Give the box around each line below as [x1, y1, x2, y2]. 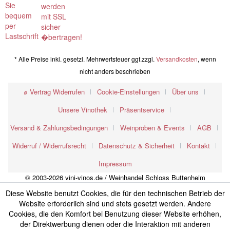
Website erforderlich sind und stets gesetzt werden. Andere [19, 198, 211, 208]
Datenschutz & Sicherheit [98, 141, 175, 151]
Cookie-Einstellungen [97, 87, 160, 97]
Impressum [98, 159, 132, 169]
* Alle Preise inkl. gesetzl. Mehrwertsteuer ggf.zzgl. [14, 54, 156, 64]
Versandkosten [156, 54, 198, 64]
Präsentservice [119, 105, 164, 115]
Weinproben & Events [120, 123, 185, 133]
